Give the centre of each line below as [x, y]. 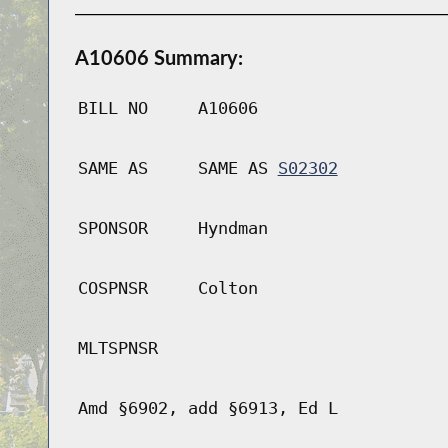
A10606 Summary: [158, 57]
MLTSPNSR [117, 348]
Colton [227, 288]
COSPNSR [112, 288]
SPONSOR [112, 228]
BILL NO [112, 108]
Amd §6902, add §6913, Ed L [207, 408]
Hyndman [232, 228]
